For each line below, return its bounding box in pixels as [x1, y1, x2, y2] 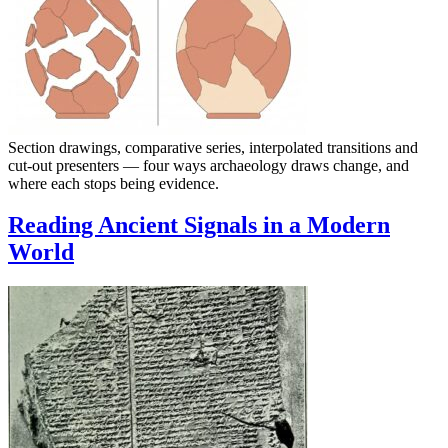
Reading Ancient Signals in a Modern [8, 212, 390, 239]
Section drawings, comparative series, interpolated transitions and [8, 138, 418, 156]
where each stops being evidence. [8, 174, 219, 192]
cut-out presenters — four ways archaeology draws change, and [8, 156, 409, 174]
